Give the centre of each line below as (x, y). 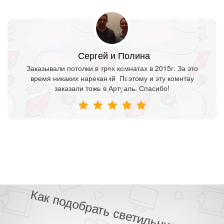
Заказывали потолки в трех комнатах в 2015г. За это (112, 68)
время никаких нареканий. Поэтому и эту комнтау (112, 78)
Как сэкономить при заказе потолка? (112, 212)
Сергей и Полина (114, 55)
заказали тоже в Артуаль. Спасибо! (112, 88)
